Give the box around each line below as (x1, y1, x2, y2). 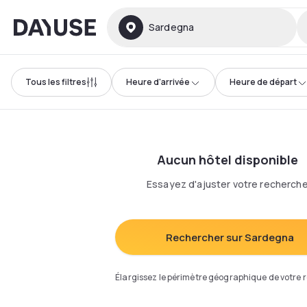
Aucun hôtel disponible (157, 151, 298, 168)
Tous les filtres (25, 75, 86, 88)
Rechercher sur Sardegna (166, 230, 295, 245)
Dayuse (13, 16, 51, 32)
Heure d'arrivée (126, 75, 190, 88)
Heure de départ (230, 75, 297, 88)
